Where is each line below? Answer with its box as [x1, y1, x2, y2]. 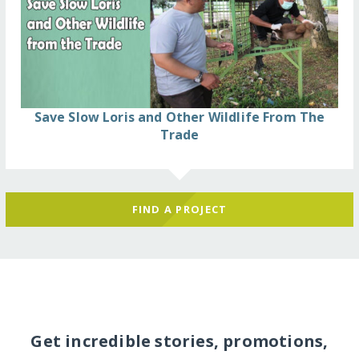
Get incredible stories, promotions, [30, 329, 329, 352]
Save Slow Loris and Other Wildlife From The [34, 108, 325, 127]
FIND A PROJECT [131, 201, 228, 216]
